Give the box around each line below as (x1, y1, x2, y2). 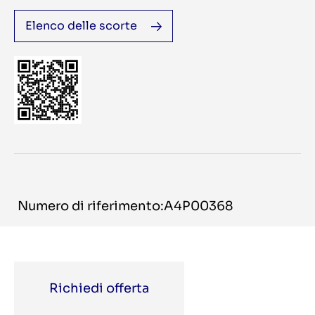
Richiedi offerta (49, 281, 149, 297)
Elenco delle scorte (25, 18, 137, 34)
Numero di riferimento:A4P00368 (18, 198, 233, 214)
